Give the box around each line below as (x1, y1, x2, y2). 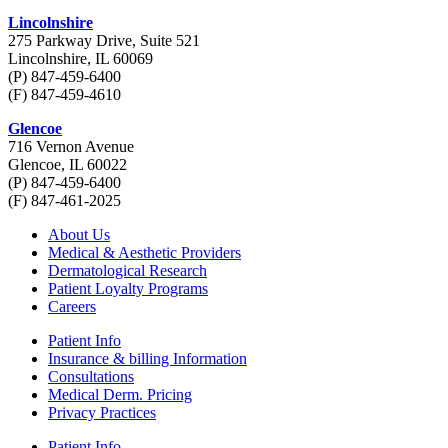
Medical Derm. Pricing (48, 385, 192, 403)
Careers (48, 297, 96, 315)
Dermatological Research (48, 261, 207, 279)
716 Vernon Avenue (8, 137, 134, 155)
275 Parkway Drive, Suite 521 (8, 31, 200, 49)
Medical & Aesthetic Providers (48, 243, 241, 261)
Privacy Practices (48, 403, 156, 421)
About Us (48, 225, 110, 243)
